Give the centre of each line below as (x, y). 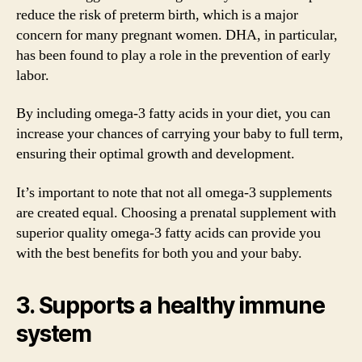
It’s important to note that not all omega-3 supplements (174, 192)
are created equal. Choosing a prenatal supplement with (176, 213)
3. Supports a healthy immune (170, 305)
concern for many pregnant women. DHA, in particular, (177, 35)
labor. (33, 75)
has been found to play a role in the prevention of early (173, 55)
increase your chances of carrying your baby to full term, (180, 134)
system (54, 333)
